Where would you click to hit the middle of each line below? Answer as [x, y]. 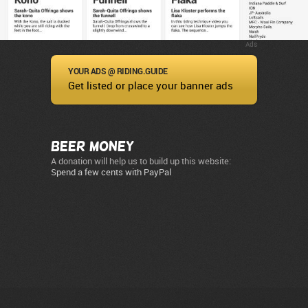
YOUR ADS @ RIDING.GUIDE [118, 71]
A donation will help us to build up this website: [141, 162]
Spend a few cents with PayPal [111, 173]
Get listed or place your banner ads [151, 86]
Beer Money [92, 146]
